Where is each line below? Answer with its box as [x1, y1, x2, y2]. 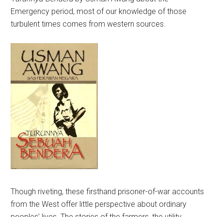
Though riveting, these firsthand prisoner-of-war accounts [11, 187, 204, 196]
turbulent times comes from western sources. [11, 19, 166, 29]
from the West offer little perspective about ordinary [11, 200, 187, 209]
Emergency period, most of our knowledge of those [11, 7, 187, 16]
